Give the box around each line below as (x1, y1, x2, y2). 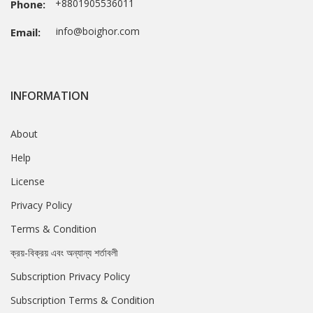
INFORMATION (10, 87, 89, 103)
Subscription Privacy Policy (10, 269, 130, 283)
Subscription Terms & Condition (10, 293, 154, 307)
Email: (10, 24, 41, 39)
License (10, 174, 45, 188)
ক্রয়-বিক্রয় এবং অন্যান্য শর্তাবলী (10, 245, 118, 259)
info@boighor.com (48, 24, 140, 38)
